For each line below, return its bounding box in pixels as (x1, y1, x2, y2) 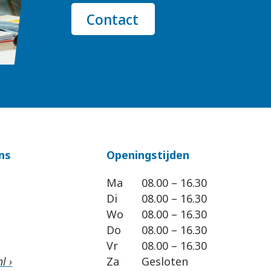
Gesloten (141, 254, 188, 269)
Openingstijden (106, 148, 189, 163)
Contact (87, 9, 139, 30)
